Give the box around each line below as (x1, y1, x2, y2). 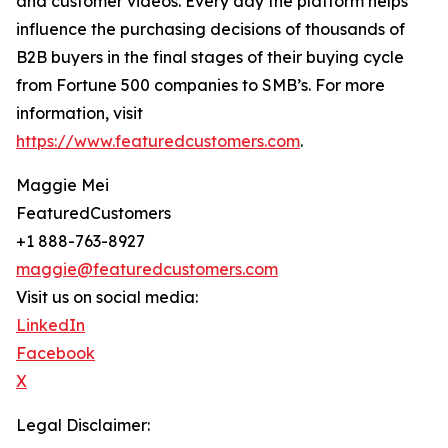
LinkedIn (16, 315, 85, 336)
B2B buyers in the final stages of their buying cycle (16, 47, 404, 68)
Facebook (16, 343, 95, 364)
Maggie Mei (16, 175, 109, 196)
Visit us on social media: (16, 287, 198, 308)
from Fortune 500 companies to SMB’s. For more (16, 75, 385, 96)
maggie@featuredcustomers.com (16, 259, 278, 280)
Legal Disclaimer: (16, 415, 150, 436)
